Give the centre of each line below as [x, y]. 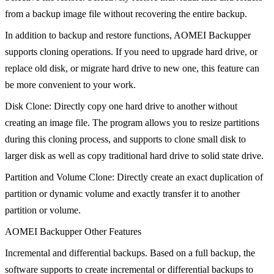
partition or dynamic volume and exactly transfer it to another [122, 194]
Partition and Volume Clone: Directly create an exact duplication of [134, 177]
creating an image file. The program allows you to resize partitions [132, 123]
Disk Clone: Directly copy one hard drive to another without [121, 106]
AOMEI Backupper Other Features [73, 232]
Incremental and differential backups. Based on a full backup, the [130, 253]
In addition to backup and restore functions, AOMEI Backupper [128, 35]
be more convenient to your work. [70, 85]
